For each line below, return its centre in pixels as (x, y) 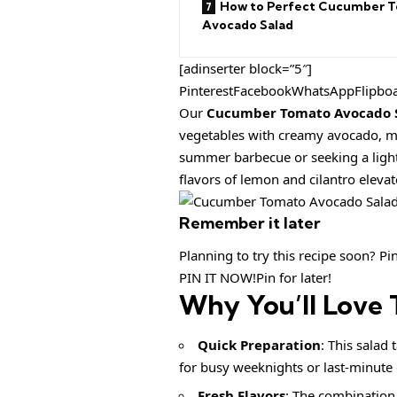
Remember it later (250, 222)
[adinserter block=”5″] (245, 68)
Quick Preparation (259, 344)
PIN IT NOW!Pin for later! (255, 278)
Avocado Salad (248, 24)
